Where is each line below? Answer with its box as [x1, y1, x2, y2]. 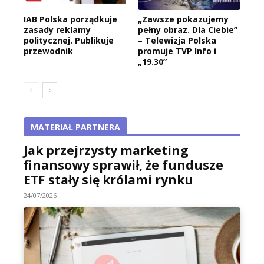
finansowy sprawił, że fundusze [24, 157, 223, 174]
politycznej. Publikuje [24, 35, 114, 47]
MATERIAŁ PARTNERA [31, 121, 120, 133]
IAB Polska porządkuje [24, 14, 117, 25]
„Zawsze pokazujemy [138, 14, 229, 25]
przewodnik [24, 45, 73, 57]
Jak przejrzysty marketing [24, 142, 189, 159]
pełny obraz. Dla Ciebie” [138, 24, 237, 36]
